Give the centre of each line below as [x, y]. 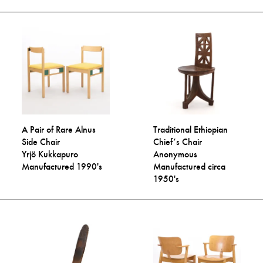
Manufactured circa [190, 166]
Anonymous [176, 154]
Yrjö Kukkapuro [50, 154]
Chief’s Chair [178, 141]
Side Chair [41, 141]
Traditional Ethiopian [191, 129]
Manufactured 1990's [62, 166]
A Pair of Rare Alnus [59, 129]
